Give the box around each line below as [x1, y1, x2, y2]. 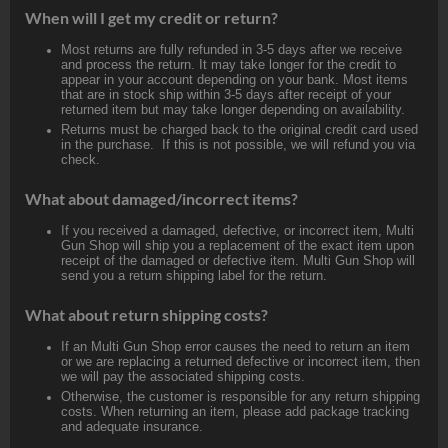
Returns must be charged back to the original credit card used [61, 121, 418, 137]
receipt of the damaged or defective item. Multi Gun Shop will [61, 252, 415, 268]
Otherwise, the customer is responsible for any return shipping [61, 388, 420, 404]
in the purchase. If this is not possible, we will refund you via [61, 136, 415, 152]
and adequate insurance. [61, 418, 203, 434]
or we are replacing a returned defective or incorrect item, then [61, 353, 420, 369]
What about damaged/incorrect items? [25, 188, 298, 208]
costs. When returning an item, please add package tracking [61, 403, 409, 419]
